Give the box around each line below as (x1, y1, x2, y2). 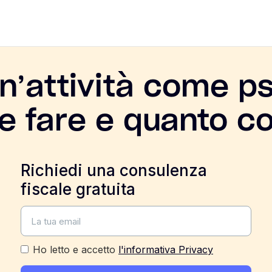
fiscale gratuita (21, 180, 135, 199)
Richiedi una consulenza (21, 161, 207, 180)
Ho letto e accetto (33, 243, 118, 256)
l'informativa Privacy (118, 243, 213, 256)
